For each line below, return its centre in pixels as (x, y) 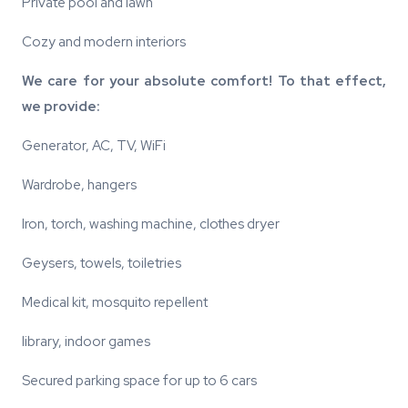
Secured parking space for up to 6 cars (139, 381)
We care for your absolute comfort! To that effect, (204, 82)
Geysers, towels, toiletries (102, 264)
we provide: (61, 107)
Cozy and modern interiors (104, 42)
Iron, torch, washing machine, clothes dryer (151, 224)
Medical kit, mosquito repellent (115, 303)
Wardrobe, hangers (79, 185)
